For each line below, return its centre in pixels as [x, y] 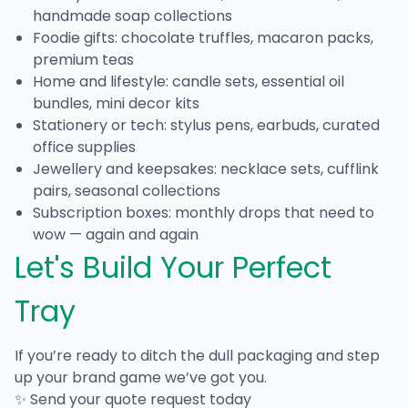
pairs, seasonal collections [127, 190]
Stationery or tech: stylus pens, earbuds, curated [206, 125]
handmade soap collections [133, 15]
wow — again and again [116, 234]
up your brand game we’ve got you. [141, 377]
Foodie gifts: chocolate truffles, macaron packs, [203, 37]
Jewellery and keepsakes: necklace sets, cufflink [206, 168]
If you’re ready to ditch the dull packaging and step [197, 355]
